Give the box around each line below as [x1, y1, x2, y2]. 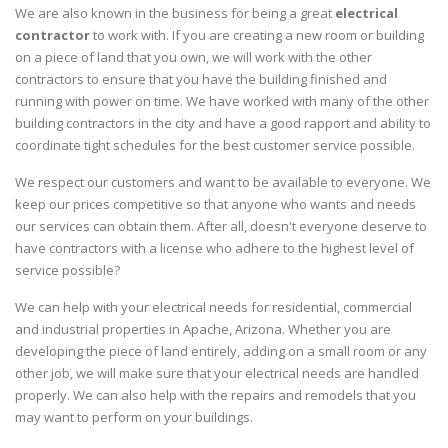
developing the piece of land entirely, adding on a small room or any [15, 342, 427, 361]
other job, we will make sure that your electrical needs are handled [15, 364, 419, 383]
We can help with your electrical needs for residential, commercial [15, 298, 412, 317]
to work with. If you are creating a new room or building [90, 26, 424, 45]
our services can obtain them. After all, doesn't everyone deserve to [15, 217, 427, 236]
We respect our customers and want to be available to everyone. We [15, 173, 431, 192]
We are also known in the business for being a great [15, 4, 335, 23]
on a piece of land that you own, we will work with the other [15, 48, 372, 67]
